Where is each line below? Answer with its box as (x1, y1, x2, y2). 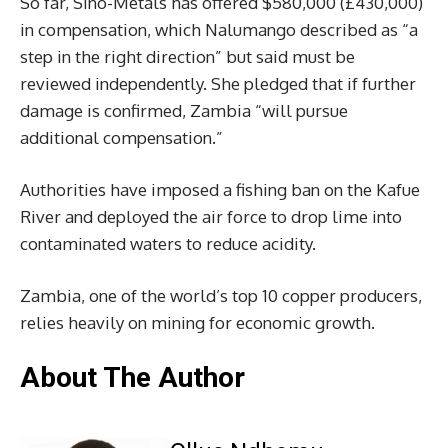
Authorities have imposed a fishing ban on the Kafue (20, 178, 420, 200)
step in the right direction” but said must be (20, 45, 355, 67)
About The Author (20, 360, 245, 394)
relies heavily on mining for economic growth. (20, 311, 375, 333)
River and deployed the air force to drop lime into (20, 205, 402, 227)
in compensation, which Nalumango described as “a (20, 18, 418, 40)
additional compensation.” (20, 126, 223, 148)
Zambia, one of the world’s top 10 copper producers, (20, 284, 422, 306)
